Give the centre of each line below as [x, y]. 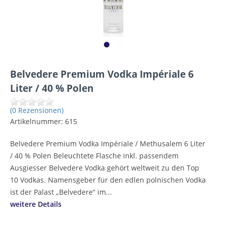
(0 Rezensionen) [37, 110]
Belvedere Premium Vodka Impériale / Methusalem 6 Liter [108, 144]
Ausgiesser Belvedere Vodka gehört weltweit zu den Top [105, 168]
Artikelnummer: [38, 121]
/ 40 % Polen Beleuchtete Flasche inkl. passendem [94, 156]
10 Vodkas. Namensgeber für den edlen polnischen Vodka [108, 180]
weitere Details [36, 204]
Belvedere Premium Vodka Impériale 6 [102, 74]
